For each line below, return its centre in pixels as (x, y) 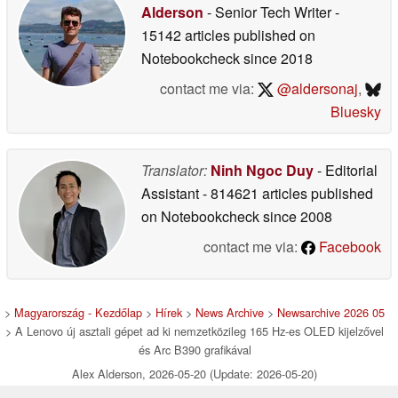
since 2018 (276, 58)
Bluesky (356, 111)
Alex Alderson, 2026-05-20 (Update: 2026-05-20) (195, 373)
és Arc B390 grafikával (195, 349)
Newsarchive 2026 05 (331, 312)
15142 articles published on (228, 35)
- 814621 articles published (288, 193)
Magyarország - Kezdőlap (78, 312)
